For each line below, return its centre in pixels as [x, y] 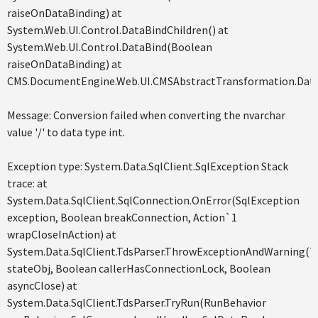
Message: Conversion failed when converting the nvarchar [146, 115]
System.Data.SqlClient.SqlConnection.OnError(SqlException [153, 200]
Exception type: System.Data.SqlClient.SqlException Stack [148, 166]
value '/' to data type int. [66, 132]
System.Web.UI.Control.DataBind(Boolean [110, 47]
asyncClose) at [42, 285]
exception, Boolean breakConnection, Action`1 [122, 217]
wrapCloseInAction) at [62, 234]
